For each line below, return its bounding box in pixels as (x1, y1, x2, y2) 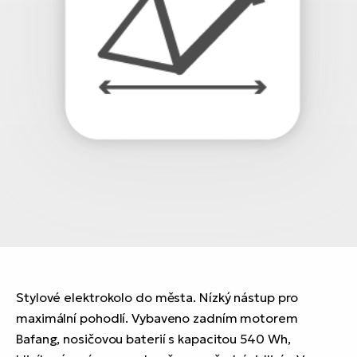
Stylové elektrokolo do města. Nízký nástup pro (16, 288, 299, 305)
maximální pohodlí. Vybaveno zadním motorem (16, 309, 298, 326)
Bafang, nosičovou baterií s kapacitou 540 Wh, (16, 330, 291, 347)
